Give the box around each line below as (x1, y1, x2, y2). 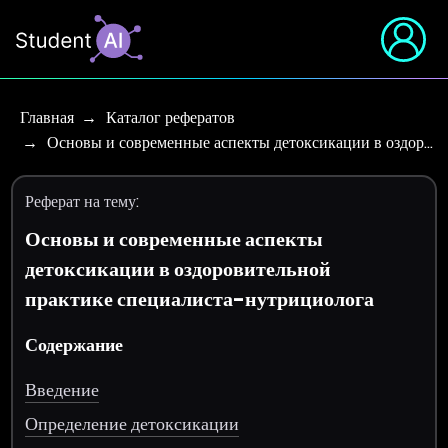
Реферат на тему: (25, 190, 140, 213)
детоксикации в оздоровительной (25, 255, 332, 283)
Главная (20, 106, 74, 129)
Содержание (25, 331, 124, 357)
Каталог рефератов (106, 106, 235, 129)
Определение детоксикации (25, 410, 240, 436)
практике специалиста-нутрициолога (25, 285, 375, 313)
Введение (25, 376, 100, 402)
